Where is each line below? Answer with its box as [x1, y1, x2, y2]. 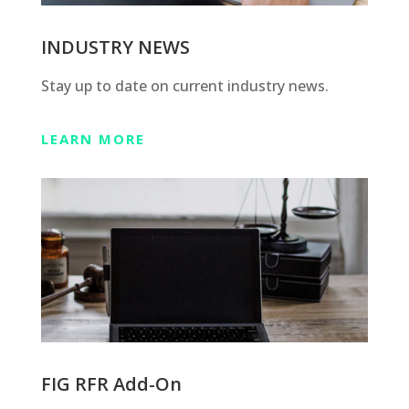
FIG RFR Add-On [40, 371, 182, 396]
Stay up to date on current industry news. [40, 76, 329, 97]
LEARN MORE [40, 130, 145, 149]
